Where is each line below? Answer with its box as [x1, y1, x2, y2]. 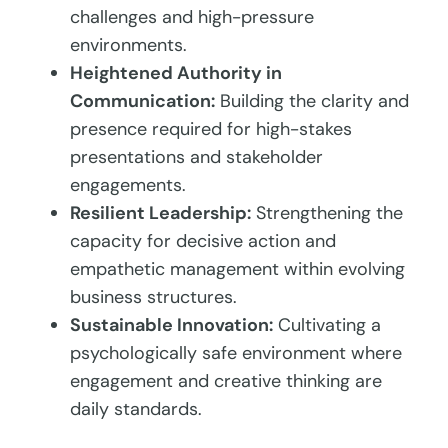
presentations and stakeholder [70, 144, 324, 169]
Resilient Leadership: [70, 200, 252, 225]
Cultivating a [273, 312, 382, 337]
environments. [70, 32, 188, 57]
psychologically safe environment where [70, 340, 403, 365]
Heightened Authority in [70, 60, 283, 85]
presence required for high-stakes [70, 116, 353, 141]
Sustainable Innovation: [70, 312, 274, 337]
